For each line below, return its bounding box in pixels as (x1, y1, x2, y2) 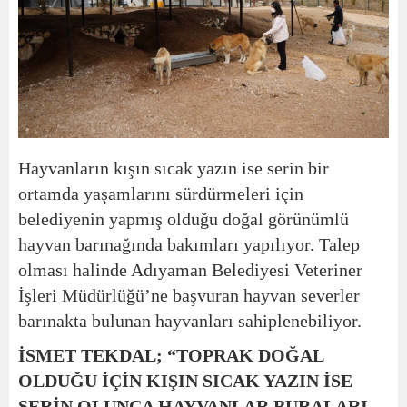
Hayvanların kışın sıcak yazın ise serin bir (18, 157, 329, 178)
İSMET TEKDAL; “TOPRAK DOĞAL (18, 344, 323, 365)
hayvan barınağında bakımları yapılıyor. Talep (18, 233, 360, 254)
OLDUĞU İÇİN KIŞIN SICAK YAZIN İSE (18, 370, 352, 391)
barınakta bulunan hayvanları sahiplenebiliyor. (18, 310, 362, 331)
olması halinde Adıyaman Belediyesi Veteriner (18, 259, 362, 280)
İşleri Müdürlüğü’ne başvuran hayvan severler (18, 284, 360, 305)
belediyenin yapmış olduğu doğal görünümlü (18, 208, 349, 229)
